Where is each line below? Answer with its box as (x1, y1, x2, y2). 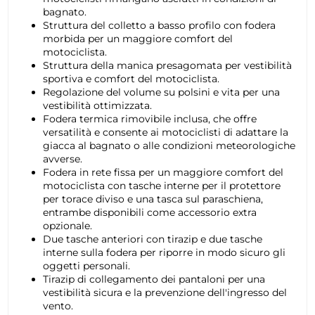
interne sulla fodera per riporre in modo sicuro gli (42, 246, 285, 259)
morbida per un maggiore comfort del (42, 32, 233, 46)
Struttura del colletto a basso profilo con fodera (42, 19, 276, 32)
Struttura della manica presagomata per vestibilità (42, 59, 292, 72)
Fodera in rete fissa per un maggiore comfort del (42, 166, 283, 179)
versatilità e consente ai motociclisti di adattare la (42, 126, 288, 139)
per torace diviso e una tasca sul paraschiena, (42, 193, 263, 206)
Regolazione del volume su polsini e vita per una (42, 86, 280, 99)
